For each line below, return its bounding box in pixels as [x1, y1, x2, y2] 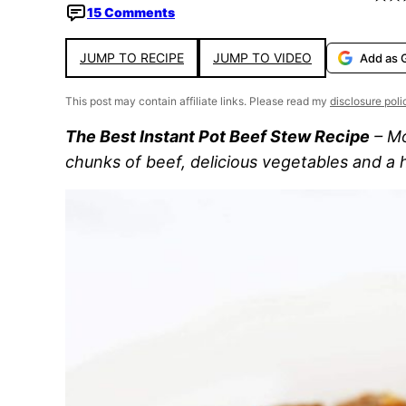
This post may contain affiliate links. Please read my [65, 94, 330, 108]
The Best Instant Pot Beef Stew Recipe [65, 127, 370, 146]
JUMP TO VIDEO [213, 50, 312, 65]
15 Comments [87, 5, 175, 20]
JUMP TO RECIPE [80, 50, 184, 65]
